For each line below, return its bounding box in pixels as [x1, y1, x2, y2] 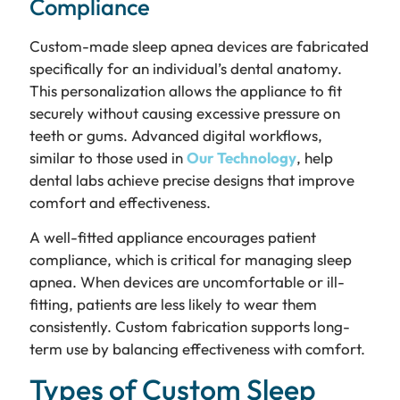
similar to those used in [29, 147, 187, 167]
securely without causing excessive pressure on [29, 103, 340, 122]
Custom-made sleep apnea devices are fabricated [29, 36, 369, 55]
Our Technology [186, 147, 296, 167]
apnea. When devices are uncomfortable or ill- [29, 272, 345, 292]
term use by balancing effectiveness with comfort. [29, 339, 365, 359]
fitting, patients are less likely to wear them [29, 295, 317, 314]
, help [296, 147, 333, 167]
